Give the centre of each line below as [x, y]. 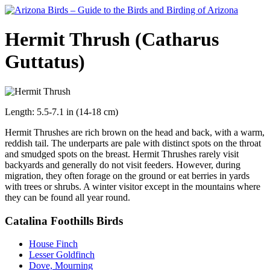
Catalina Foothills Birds [64, 221]
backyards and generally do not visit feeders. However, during [123, 165]
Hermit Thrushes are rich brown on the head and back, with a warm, [135, 132]
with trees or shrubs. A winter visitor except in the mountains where [133, 186]
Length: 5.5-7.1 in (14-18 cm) [61, 111]
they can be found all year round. [67, 197]
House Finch [53, 244]
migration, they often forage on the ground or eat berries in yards [127, 175]
